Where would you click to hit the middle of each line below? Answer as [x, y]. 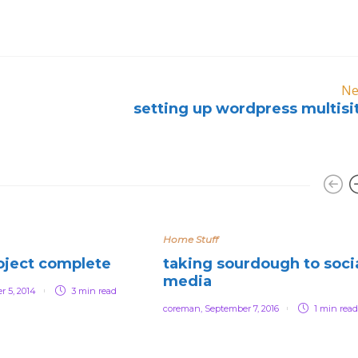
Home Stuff [191, 239]
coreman [182, 308]
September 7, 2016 [242, 308]
